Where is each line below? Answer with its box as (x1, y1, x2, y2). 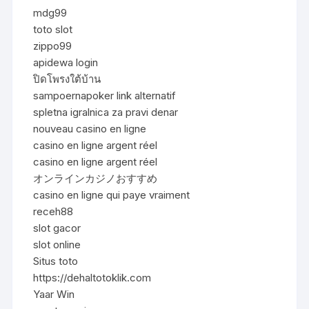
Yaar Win (33, 287, 75, 301)
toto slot (33, 22, 73, 36)
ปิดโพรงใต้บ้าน (33, 72, 101, 86)
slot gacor (33, 221, 81, 235)
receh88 (33, 204, 74, 218)
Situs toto (33, 254, 79, 268)
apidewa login (33, 55, 99, 69)
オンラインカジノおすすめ (33, 171, 158, 185)
